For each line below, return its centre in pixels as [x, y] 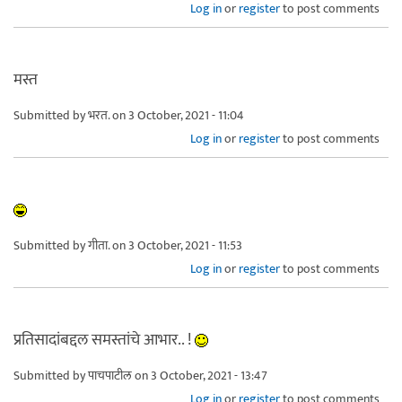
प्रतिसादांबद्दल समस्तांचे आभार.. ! [104, 340]
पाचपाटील [110, 375]
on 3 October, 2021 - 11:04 [177, 115]
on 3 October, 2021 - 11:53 [176, 245]
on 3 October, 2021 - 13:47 [200, 375]
